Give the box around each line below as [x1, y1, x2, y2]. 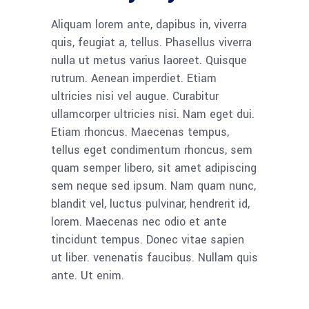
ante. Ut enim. [51, 268, 124, 283]
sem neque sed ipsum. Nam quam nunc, [51, 178, 256, 194]
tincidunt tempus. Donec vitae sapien [51, 232, 244, 248]
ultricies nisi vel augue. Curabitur [51, 88, 219, 104]
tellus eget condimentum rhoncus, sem [51, 142, 252, 158]
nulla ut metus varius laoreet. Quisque [51, 52, 247, 68]
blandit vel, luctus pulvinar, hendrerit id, [51, 196, 250, 212]
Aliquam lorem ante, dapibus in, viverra [51, 17, 247, 32]
